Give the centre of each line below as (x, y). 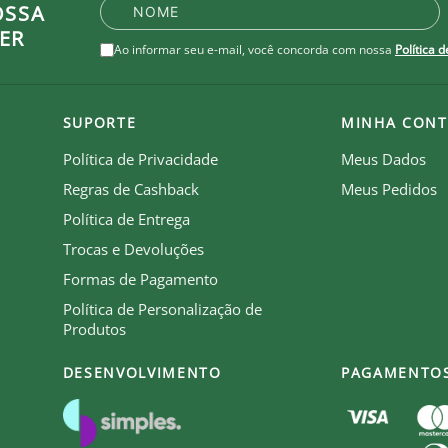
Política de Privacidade (140, 158)
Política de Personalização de (162, 308)
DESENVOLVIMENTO (142, 372)
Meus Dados (383, 158)
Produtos (94, 328)
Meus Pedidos (389, 188)
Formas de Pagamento (140, 278)
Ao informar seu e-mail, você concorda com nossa (253, 49)
